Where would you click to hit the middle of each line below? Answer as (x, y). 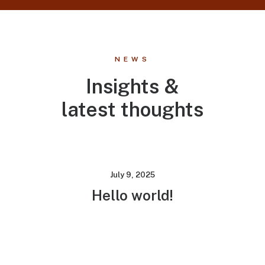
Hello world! (132, 195)
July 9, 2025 (132, 175)
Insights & (132, 86)
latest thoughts (132, 109)
